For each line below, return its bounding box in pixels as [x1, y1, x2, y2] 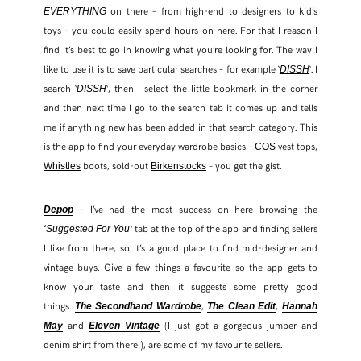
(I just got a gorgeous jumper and [160, 318, 318, 332]
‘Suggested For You [43, 223, 131, 235]
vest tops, [276, 139, 318, 153]
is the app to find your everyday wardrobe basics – [43, 139, 255, 153]
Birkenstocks [150, 160, 206, 172]
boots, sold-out [80, 159, 151, 172]
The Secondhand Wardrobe [74, 301, 201, 313]
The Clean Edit [207, 301, 276, 313]
